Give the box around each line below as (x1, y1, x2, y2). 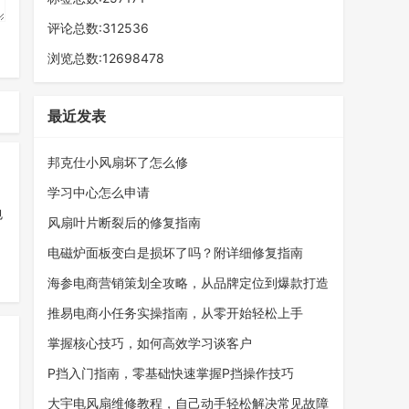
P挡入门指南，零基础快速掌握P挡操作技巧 (47, 365, 295, 382)
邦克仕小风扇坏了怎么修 (47, 154, 189, 171)
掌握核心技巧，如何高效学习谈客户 (47, 335, 253, 351)
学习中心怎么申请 (47, 184, 151, 201)
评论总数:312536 (47, 20, 150, 37)
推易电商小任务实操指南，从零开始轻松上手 (47, 305, 304, 321)
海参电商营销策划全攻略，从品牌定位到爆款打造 (47, 275, 330, 291)
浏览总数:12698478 (47, 50, 165, 67)
